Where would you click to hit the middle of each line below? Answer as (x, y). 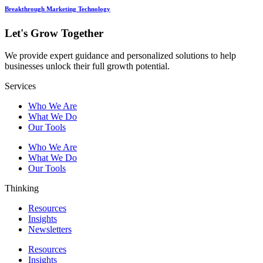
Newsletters (50, 230)
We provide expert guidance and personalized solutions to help (120, 56)
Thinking (22, 188)
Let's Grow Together (54, 33)
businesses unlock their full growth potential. (87, 66)
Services (20, 86)
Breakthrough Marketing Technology (58, 9)
